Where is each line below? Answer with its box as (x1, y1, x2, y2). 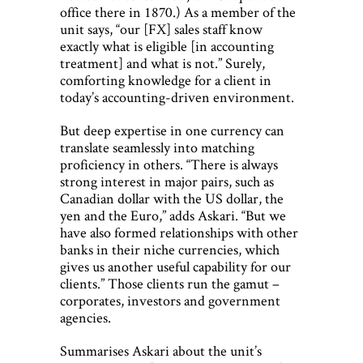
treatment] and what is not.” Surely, (60, 53, 265, 73)
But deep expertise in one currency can (60, 121, 284, 140)
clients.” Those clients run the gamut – (60, 274, 280, 293)
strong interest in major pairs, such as (60, 172, 274, 191)
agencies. (60, 308, 111, 327)
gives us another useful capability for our (60, 257, 291, 276)
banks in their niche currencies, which (60, 240, 280, 259)
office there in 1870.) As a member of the (60, 2, 296, 22)
